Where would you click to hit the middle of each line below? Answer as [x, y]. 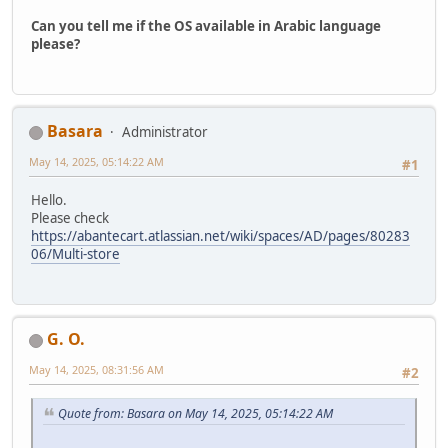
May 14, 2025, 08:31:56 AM [96, 369]
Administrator [165, 132]
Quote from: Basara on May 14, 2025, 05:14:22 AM [195, 414]
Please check [70, 217]
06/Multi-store [75, 253]
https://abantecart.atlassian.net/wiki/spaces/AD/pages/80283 [220, 235]
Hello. [49, 199]
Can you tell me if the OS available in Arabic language [206, 25]
